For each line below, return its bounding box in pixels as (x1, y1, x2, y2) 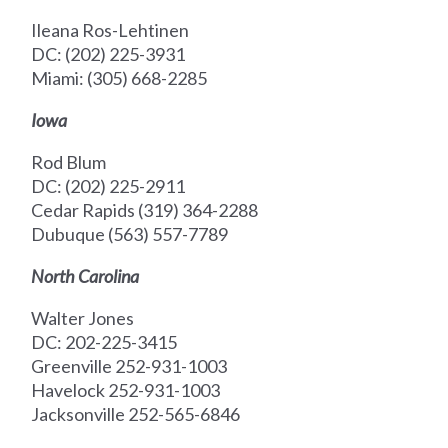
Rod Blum (31, 151, 107, 174)
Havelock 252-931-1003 (31, 379, 221, 402)
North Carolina (31, 265, 140, 288)
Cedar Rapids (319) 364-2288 (31, 199, 259, 222)
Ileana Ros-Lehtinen (31, 19, 190, 42)
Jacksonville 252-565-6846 (31, 403, 241, 426)
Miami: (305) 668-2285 (31, 67, 208, 90)
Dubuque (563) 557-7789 (31, 223, 229, 246)
